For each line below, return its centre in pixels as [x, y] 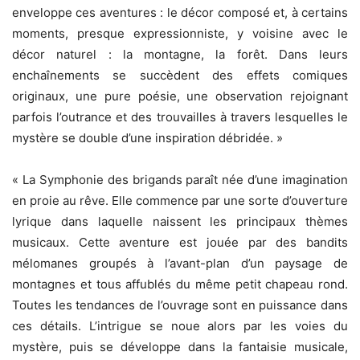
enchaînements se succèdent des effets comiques [180, 75]
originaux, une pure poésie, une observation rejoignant [180, 96]
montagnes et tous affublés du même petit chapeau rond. [180, 284]
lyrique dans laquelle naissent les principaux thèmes [180, 221]
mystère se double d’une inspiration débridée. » [147, 137]
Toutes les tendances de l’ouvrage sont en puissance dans [180, 305]
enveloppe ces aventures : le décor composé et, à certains [180, 12]
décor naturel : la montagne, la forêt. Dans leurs [180, 54]
